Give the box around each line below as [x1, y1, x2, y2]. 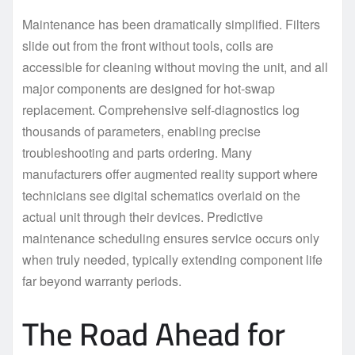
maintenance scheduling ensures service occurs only [22, 228, 319, 247]
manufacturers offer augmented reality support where [22, 164, 318, 183]
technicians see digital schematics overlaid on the [22, 185, 300, 204]
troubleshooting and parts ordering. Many [22, 143, 252, 162]
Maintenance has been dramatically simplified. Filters [22, 14, 320, 33]
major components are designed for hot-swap [22, 78, 275, 97]
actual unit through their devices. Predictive [22, 207, 263, 226]
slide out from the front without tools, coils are [22, 36, 273, 55]
